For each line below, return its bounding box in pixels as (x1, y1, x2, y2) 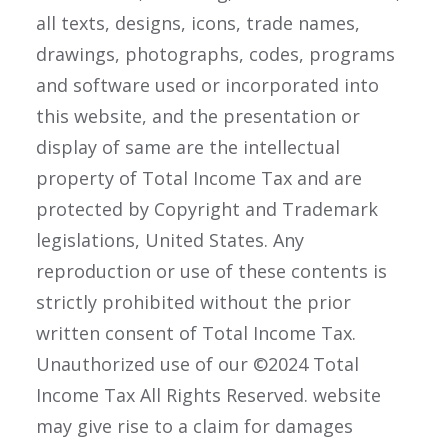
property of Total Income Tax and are (36, 166, 362, 190)
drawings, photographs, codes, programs (36, 42, 395, 66)
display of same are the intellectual (36, 135, 340, 159)
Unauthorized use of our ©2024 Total (36, 352, 359, 376)
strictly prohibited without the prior (36, 290, 351, 314)
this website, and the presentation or (36, 104, 360, 128)
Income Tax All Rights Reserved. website (36, 383, 381, 407)
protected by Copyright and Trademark (36, 197, 378, 221)
